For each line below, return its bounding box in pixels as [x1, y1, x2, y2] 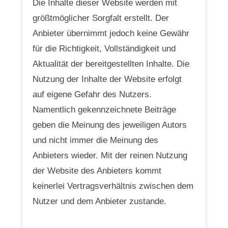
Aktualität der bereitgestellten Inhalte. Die [33, 59, 189, 69]
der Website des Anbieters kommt [33, 165, 161, 176]
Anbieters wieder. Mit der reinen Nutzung [33, 150, 187, 160]
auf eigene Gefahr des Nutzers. [33, 89, 152, 99]
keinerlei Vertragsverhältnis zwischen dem [33, 181, 193, 191]
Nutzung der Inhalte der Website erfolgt [33, 74, 182, 84]
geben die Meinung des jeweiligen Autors [33, 120, 187, 130]
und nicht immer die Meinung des [33, 135, 158, 145]
